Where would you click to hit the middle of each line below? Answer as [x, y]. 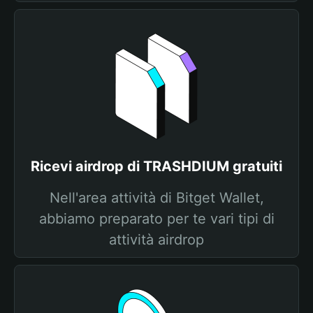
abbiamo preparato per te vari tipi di [156, 219]
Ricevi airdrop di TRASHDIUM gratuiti [156, 166]
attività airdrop [156, 240]
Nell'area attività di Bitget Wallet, [156, 198]
